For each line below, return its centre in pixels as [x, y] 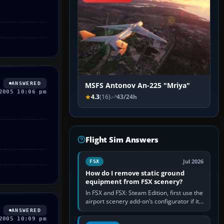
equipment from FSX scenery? [134, 182]
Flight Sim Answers [122, 140]
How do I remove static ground [135, 173]
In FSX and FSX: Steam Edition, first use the [144, 193]
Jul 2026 [193, 162]
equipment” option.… [114, 218]
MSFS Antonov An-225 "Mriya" [137, 86]
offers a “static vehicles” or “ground [134, 210]
